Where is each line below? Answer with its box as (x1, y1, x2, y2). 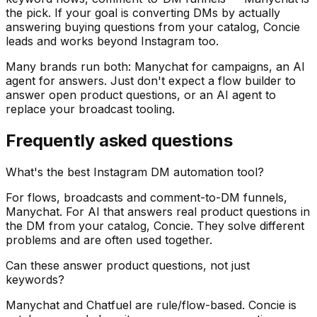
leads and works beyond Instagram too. (6, 34, 219, 49)
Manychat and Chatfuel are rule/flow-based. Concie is (6, 297, 296, 312)
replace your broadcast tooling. (6, 102, 175, 117)
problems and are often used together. (6, 232, 212, 247)
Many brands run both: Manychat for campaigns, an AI (6, 59, 305, 74)
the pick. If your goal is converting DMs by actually (6, 6, 280, 21)
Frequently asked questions (6, 130, 233, 151)
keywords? (6, 272, 64, 287)
